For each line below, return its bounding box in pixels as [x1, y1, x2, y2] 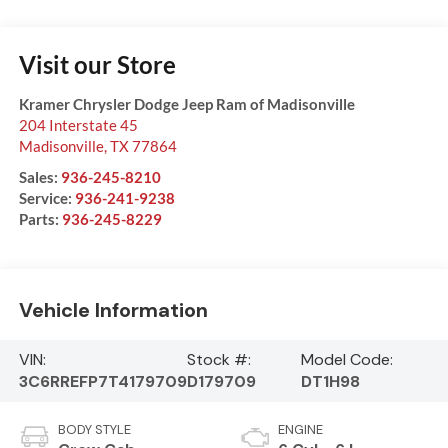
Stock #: [186, 348, 251, 370]
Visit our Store [18, 49, 176, 79]
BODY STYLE [57, 420, 131, 438]
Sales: [18, 167, 61, 186]
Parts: [18, 209, 62, 228]
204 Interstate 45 [18, 115, 138, 134]
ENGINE [278, 420, 323, 438]
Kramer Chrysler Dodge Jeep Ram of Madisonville [18, 94, 355, 113]
